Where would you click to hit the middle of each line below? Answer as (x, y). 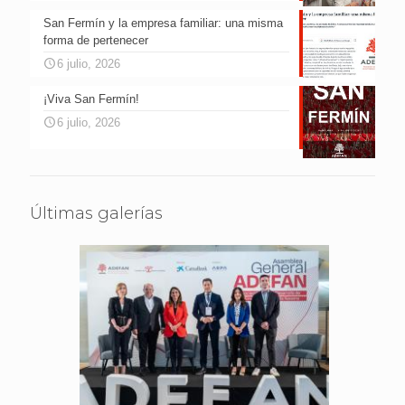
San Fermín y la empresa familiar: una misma (163, 24)
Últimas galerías (96, 214)
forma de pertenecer (96, 41)
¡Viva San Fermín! (91, 99)
